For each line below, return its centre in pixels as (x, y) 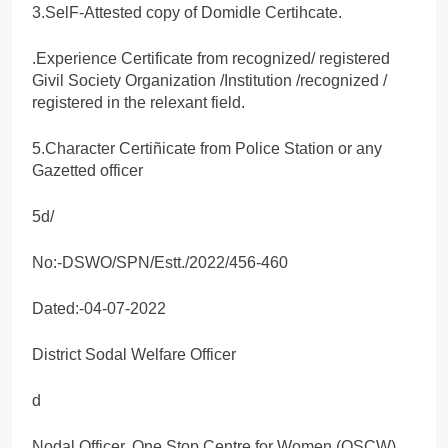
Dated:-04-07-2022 (99, 308)
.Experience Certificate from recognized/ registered (211, 58)
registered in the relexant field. (138, 102)
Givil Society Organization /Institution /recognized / (209, 80)
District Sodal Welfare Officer (134, 354)
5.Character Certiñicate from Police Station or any (207, 148)
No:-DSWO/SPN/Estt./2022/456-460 (160, 262)
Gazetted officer (87, 170)
